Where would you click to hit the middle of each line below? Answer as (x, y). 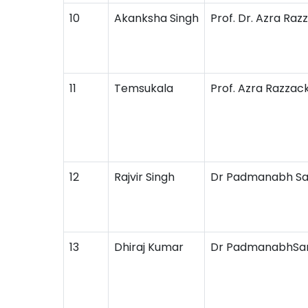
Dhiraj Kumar (149, 247)
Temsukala (144, 88)
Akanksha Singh (156, 18)
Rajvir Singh (144, 177)
